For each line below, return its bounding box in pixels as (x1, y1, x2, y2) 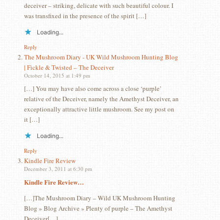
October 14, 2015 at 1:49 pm (24, 71, 90, 79)
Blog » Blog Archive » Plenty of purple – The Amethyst (24, 204, 172, 213)
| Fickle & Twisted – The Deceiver (24, 62, 114, 72)
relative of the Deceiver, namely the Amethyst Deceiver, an (24, 94, 179, 103)
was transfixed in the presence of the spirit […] (24, 11, 146, 20)
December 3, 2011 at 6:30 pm (24, 165, 92, 173)
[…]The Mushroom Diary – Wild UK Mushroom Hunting (24, 193, 175, 203)
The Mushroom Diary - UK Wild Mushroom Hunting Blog (24, 52, 178, 61)
